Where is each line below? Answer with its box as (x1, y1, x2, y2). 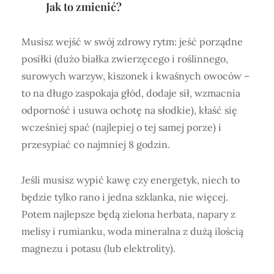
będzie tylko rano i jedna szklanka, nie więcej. (21, 190, 228, 203)
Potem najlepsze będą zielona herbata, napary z (21, 207, 235, 220)
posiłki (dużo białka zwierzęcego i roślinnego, (21, 52, 228, 65)
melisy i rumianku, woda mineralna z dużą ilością (21, 224, 243, 237)
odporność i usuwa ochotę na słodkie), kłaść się (21, 103, 237, 116)
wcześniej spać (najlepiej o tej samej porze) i (21, 120, 221, 133)
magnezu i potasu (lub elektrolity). (21, 242, 176, 254)
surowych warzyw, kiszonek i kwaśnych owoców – (21, 69, 250, 82)
